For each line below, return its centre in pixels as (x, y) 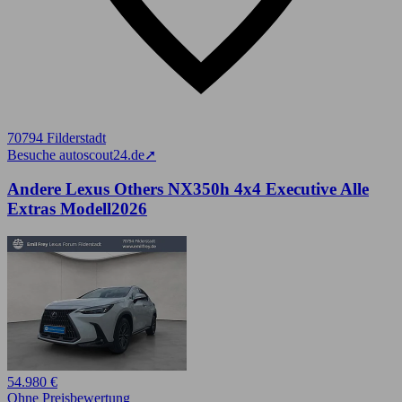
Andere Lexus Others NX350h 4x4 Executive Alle (188, 189)
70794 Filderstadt (57, 137)
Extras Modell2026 (77, 209)
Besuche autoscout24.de (76, 154)
